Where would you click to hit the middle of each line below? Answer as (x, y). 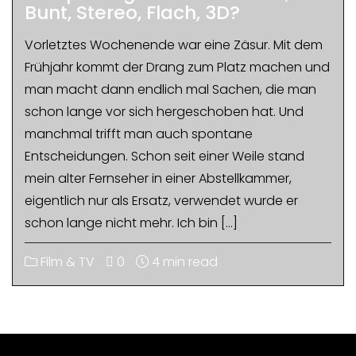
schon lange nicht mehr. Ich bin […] (131, 223)
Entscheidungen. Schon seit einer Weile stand (164, 156)
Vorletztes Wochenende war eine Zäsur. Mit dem (174, 45)
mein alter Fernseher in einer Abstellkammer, (158, 178)
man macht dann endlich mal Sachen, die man (170, 89)
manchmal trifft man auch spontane (139, 134)
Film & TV (66, 262)
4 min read (183, 262)
